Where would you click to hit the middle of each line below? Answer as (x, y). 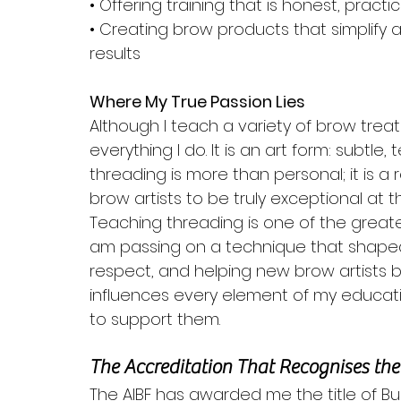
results (115, 53)
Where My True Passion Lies (197, 102)
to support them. (155, 319)
